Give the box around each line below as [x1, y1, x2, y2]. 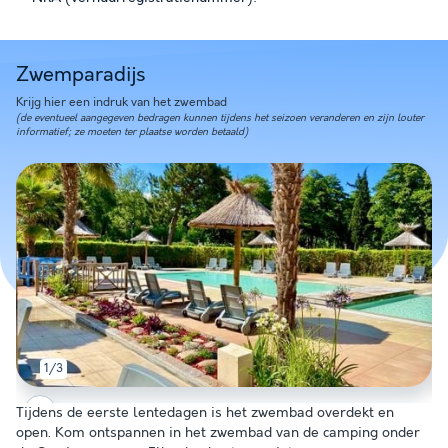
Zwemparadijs [16, 62, 145, 87]
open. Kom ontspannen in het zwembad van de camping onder [16, 424, 420, 441]
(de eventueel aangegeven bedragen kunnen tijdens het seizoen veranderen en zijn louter [16, 111, 424, 124]
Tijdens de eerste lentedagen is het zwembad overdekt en [16, 404, 394, 421]
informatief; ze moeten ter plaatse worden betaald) [16, 125, 248, 138]
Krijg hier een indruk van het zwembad [16, 94, 227, 110]
